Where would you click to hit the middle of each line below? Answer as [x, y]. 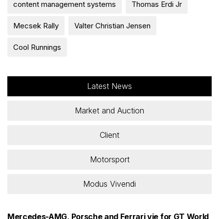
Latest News [109, 86]
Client [109, 135]
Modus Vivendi [109, 184]
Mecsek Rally [36, 25]
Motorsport [109, 159]
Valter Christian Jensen [112, 25]
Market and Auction [109, 110]
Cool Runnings [37, 47]
